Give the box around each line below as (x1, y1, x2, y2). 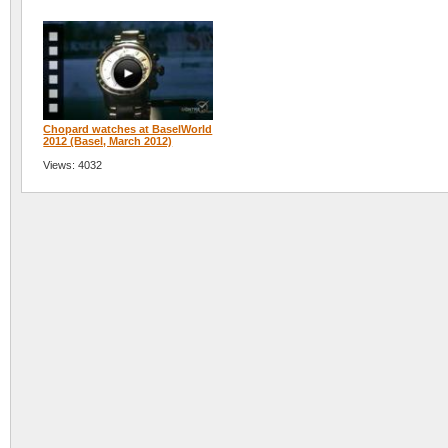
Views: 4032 (43, 159, 103, 172)
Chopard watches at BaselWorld (43, 123, 213, 136)
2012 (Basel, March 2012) (43, 135, 173, 148)
